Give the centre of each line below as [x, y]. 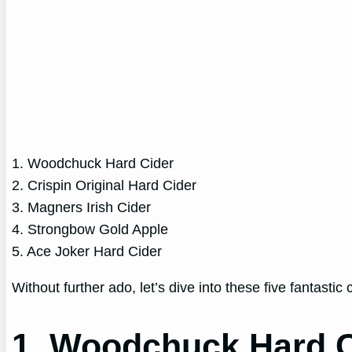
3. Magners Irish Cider [82, 207]
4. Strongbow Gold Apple [90, 229]
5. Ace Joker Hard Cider [87, 251]
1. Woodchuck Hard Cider [93, 163]
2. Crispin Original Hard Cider [104, 185]
